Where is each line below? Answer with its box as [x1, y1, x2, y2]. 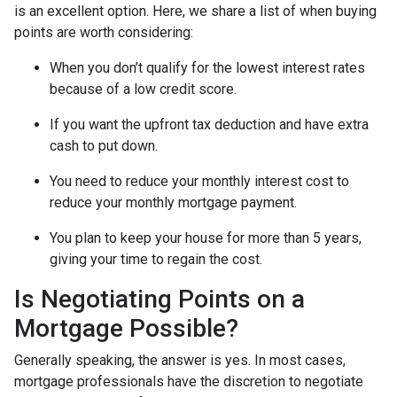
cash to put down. [50, 136, 158, 154]
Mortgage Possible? [14, 313, 238, 343]
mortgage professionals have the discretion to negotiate [14, 372, 363, 390]
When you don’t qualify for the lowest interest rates [50, 58, 365, 76]
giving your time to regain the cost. [50, 250, 266, 268]
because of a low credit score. [50, 80, 237, 97]
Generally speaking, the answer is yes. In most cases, [14, 351, 346, 369]
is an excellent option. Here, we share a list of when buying [14, 2, 377, 19]
